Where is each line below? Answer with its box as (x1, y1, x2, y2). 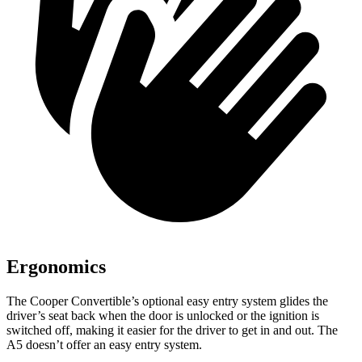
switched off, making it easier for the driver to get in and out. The (6, 323, 338, 337)
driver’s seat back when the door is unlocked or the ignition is (6, 309, 319, 322)
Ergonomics (6, 256, 106, 278)
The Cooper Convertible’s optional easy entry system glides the (6, 294, 328, 308)
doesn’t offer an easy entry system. (23, 338, 202, 351)
